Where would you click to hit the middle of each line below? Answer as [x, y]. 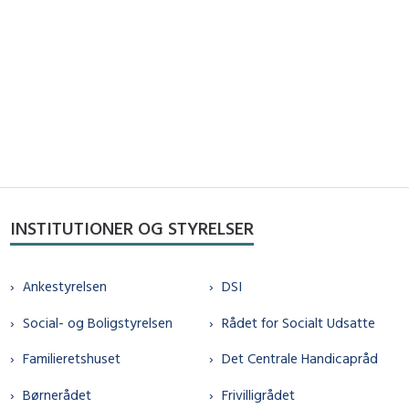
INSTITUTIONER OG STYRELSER [131, 227]
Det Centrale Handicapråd [300, 359]
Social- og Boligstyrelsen [97, 322]
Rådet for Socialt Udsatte [299, 322]
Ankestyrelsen [64, 287]
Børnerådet [57, 394]
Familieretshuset [71, 359]
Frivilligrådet [259, 394]
